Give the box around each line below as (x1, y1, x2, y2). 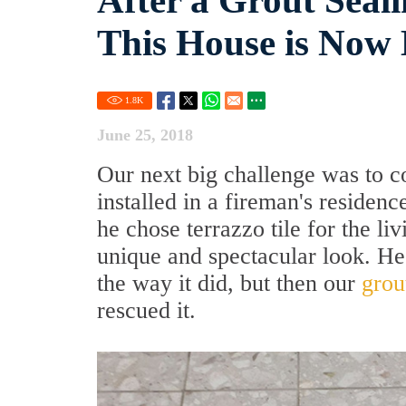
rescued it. (97, 297, 196, 324)
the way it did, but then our (97, 270, 362, 296)
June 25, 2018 (97, 126, 193, 144)
